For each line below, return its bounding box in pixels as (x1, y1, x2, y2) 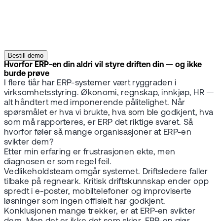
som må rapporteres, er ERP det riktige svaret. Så (4, 118, 193, 127)
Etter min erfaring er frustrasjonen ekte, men (4, 148, 176, 157)
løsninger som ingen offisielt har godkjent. (4, 197, 166, 206)
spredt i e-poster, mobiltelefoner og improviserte (4, 187, 192, 196)
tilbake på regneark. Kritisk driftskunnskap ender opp (4, 178, 209, 186)
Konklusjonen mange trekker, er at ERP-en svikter (4, 207, 196, 216)
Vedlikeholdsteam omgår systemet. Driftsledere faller (4, 168, 208, 177)
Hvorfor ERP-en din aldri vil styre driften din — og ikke (4, 61, 202, 70)
